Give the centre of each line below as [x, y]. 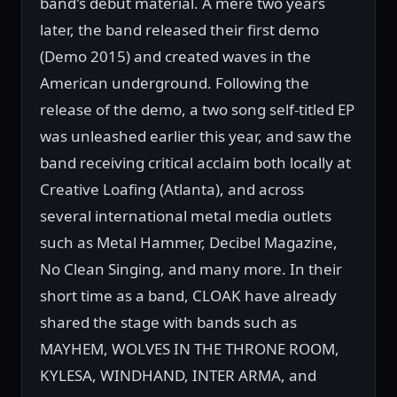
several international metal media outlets [186, 216]
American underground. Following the [175, 83]
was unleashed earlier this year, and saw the [196, 136]
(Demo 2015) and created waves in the [175, 57]
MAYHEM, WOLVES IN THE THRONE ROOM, [190, 349]
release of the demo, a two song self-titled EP [197, 110]
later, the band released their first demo [179, 30]
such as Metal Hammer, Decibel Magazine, [189, 243]
